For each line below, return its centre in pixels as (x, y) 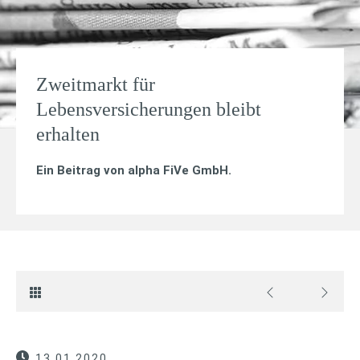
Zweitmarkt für (96, 85)
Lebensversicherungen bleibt (149, 110)
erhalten (68, 135)
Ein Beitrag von (82, 171)
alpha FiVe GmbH (178, 171)
